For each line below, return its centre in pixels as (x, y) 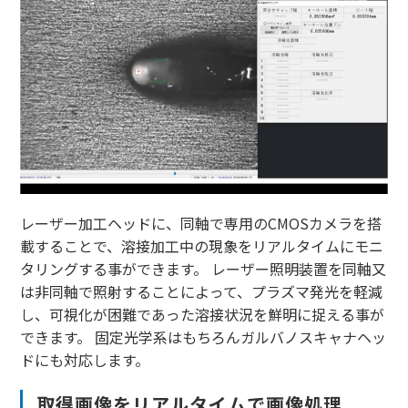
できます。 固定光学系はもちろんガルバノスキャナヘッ (203, 337)
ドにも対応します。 (84, 359)
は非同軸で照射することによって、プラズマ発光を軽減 (201, 291)
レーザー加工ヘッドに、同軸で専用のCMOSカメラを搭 (200, 223)
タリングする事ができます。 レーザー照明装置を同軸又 (203, 268)
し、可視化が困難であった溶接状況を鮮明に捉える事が (202, 314)
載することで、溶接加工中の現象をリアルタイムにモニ (201, 245)
